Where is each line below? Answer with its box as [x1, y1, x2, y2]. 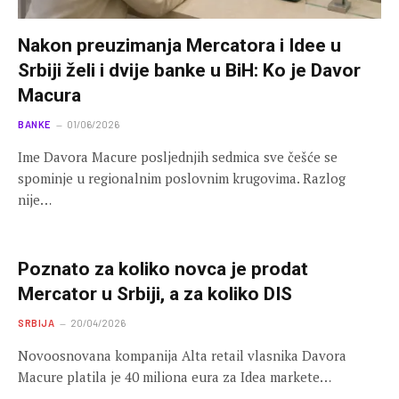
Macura [18, 84, 81, 106]
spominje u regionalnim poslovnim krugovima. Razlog [18, 168, 346, 187]
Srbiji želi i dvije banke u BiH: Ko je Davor [18, 59, 361, 81]
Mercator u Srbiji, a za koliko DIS [18, 282, 292, 305]
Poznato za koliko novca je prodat [18, 257, 308, 280]
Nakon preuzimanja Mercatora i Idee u [18, 34, 341, 56]
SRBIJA [18, 316, 55, 329]
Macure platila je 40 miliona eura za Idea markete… [18, 367, 331, 386]
